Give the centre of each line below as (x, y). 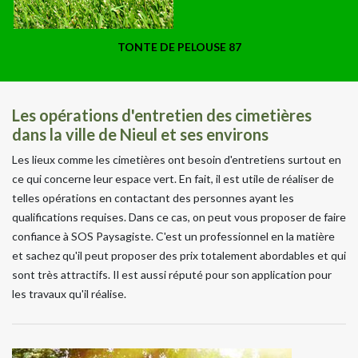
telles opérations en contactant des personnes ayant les (153, 197)
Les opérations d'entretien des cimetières (162, 115)
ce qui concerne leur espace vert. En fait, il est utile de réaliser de (173, 178)
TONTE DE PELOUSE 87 (179, 46)
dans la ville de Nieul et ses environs (140, 134)
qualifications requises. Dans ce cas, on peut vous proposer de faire (179, 217)
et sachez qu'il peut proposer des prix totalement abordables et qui (179, 255)
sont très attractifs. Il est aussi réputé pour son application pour (172, 274)
